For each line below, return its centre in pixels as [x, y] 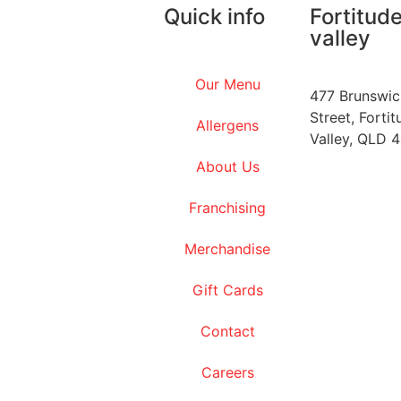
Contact [227, 331]
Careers [227, 372]
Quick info [214, 16]
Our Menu [227, 84]
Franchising [228, 207]
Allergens [228, 125]
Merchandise [228, 248]
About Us [227, 166]
